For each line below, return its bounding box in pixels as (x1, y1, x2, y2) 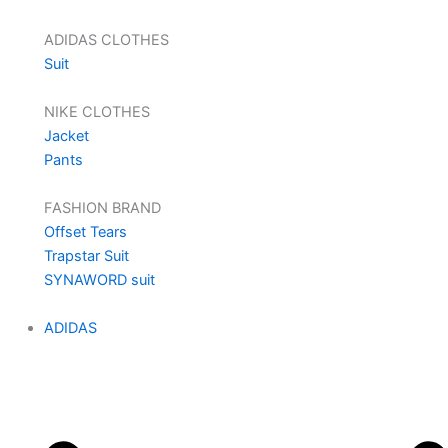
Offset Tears (43, 222, 127, 241)
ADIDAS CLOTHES (43, 30, 169, 49)
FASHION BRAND (43, 198, 161, 217)
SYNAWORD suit (43, 270, 155, 289)
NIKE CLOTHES (43, 102, 150, 121)
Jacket (43, 126, 89, 145)
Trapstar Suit (43, 246, 129, 265)
